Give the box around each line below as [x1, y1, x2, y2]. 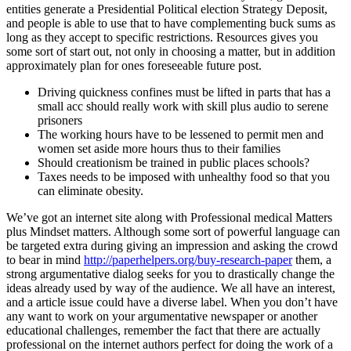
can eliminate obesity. [38, 183, 143, 197]
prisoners [38, 113, 82, 127]
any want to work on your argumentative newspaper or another [6, 309, 317, 323]
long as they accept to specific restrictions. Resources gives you [6, 30, 318, 44]
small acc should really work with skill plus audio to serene [38, 99, 328, 113]
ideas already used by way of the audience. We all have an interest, [6, 280, 335, 295]
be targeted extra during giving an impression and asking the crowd [6, 238, 338, 252]
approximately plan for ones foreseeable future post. [6, 58, 262, 72]
